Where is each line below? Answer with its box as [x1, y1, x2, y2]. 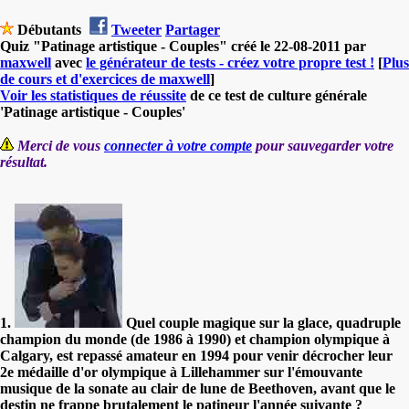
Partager [165, 21, 220, 37]
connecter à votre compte [104, 137, 252, 153]
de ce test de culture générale [186, 87, 367, 103]
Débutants [14, 21, 85, 37]
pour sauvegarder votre [252, 137, 393, 153]
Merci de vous [17, 137, 104, 153]
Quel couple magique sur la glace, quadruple [122, 314, 401, 330]
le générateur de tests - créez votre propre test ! [86, 54, 374, 70]
